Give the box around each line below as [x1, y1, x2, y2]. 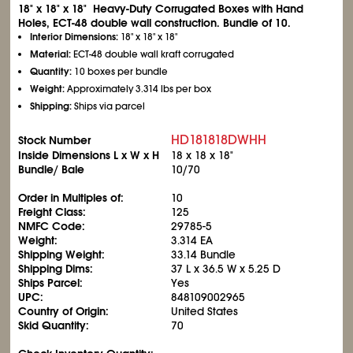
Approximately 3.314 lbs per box [65, 83, 212, 95]
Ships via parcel [72, 100, 146, 113]
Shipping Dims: [18, 262, 94, 276]
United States [171, 304, 239, 318]
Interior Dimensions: [30, 31, 119, 43]
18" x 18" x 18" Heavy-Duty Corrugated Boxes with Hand [18, 2, 304, 16]
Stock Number [18, 133, 91, 147]
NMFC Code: [18, 219, 86, 233]
